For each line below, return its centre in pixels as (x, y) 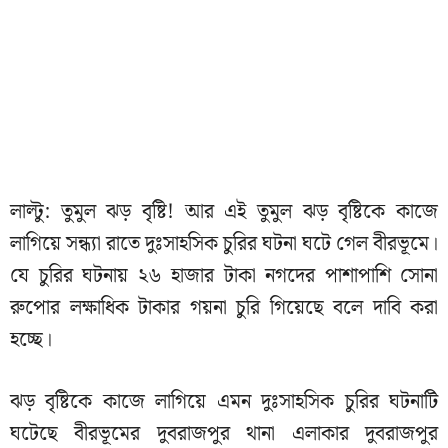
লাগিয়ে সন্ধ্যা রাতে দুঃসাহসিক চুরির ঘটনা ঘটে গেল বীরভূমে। (224, 243)
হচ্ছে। (31, 339)
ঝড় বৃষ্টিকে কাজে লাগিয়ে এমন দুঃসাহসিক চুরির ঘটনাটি (224, 401)
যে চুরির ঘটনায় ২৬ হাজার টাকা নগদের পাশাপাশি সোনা (224, 275)
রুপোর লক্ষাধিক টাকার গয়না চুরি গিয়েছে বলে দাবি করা (224, 307)
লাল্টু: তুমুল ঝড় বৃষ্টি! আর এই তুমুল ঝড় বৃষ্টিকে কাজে (224, 211)
